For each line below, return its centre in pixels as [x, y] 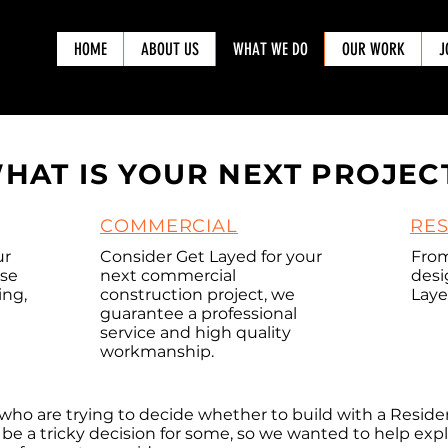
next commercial [168, 275]
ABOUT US [169, 49]
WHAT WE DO [270, 49]
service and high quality [195, 332]
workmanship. [157, 351]
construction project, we [197, 294]
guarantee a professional [198, 313]
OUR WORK [373, 49]
